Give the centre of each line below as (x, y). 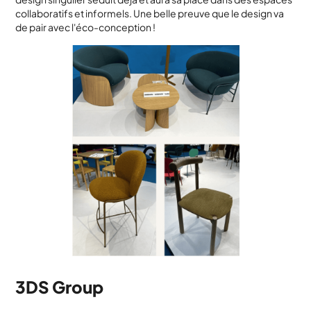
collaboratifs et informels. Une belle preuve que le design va (150, 13)
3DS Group (60, 287)
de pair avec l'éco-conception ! (86, 27)
